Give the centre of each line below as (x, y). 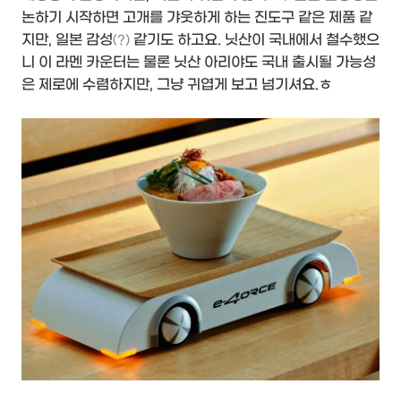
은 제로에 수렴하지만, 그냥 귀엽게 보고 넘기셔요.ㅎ (177, 85)
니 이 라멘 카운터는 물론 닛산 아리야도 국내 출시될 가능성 (199, 63)
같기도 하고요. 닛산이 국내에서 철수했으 (255, 40)
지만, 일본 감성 (67, 40)
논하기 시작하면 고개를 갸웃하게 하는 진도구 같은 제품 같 (197, 18)
